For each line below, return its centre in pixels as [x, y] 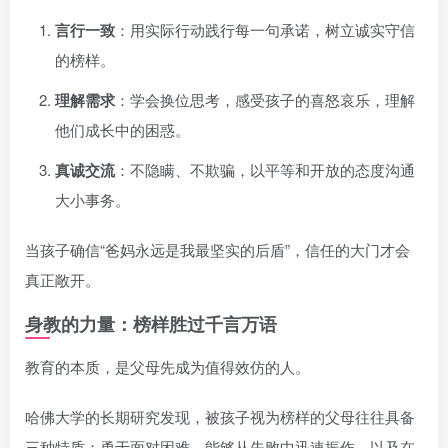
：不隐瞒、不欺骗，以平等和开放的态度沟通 [265, 170]
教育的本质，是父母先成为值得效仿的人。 [167, 367]
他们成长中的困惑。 [122, 130]
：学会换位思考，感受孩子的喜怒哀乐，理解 [265, 100]
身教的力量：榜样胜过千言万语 [151, 324]
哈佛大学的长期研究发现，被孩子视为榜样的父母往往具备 [220, 417]
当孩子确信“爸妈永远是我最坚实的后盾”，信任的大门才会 [217, 250]
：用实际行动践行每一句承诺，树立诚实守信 [265, 30]
